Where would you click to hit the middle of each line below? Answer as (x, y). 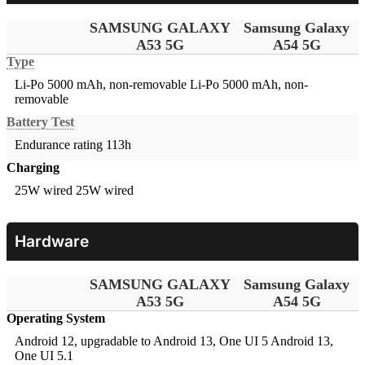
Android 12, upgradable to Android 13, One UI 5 (141, 341)
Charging (33, 168)
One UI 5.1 (44, 356)
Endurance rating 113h (73, 145)
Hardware (52, 242)
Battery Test (40, 122)
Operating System (56, 319)
